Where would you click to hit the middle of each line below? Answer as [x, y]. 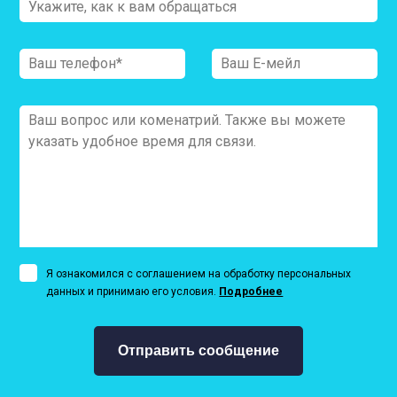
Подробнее [251, 292]
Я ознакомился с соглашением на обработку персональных [199, 274]
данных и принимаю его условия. [133, 292]
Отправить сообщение [198, 351]
